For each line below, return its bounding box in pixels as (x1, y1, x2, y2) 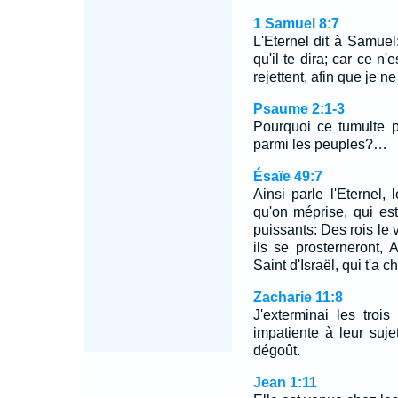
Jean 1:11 (252, 375, 317, 390)
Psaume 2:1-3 (252, 101, 345, 116)
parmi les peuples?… (252, 137, 387, 152)
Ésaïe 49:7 (252, 169, 322, 184)
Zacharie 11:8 (252, 290, 343, 305)
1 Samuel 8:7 (252, 16, 339, 31)
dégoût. (252, 343, 300, 358)
